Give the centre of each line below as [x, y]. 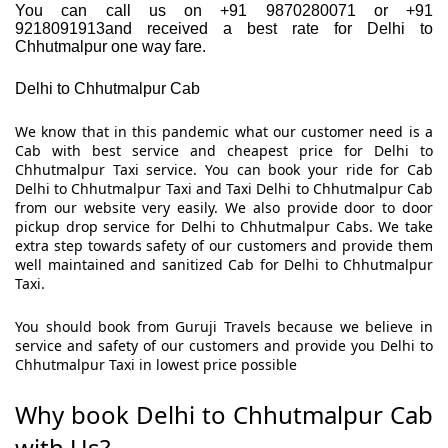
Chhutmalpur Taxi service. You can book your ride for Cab [224, 170]
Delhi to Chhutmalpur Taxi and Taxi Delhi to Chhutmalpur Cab [224, 189]
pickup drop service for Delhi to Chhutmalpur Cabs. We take [224, 227]
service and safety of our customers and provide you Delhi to [224, 346]
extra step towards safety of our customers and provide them [224, 246]
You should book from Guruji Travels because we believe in [224, 327]
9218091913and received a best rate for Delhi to [224, 29]
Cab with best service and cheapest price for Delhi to [224, 151]
